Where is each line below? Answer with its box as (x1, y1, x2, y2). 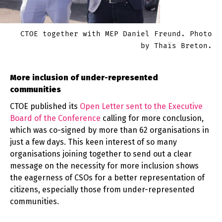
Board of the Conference (10, 113, 101, 123)
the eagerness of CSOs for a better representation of (10, 173, 205, 183)
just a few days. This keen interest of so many (10, 137, 177, 147)
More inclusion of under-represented (10, 73, 158, 83)
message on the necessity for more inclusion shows (10, 161, 199, 171)
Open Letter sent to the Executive (80, 102, 203, 111)
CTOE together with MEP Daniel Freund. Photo (20, 30, 212, 39)
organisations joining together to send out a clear (10, 149, 192, 159)
